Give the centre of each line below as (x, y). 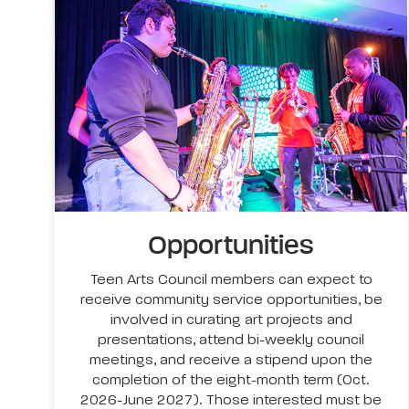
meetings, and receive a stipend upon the (231, 361)
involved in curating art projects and (231, 321)
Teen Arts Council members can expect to (231, 281)
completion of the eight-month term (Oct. (231, 381)
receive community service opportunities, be (231, 301)
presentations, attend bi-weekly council (231, 341)
